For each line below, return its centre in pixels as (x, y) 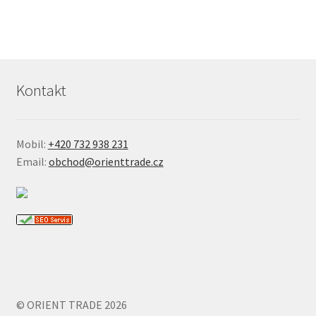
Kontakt (41, 91)
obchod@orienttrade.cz (106, 162)
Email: (32, 162)
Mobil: (32, 144)
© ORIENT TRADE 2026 (71, 304)
